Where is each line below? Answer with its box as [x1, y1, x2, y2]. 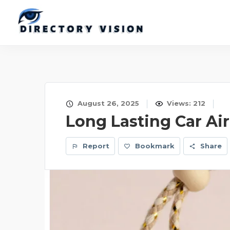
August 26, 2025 [75, 99, 139, 107]
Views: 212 [165, 99, 205, 107]
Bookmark [135, 142, 175, 150]
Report [81, 142, 109, 150]
